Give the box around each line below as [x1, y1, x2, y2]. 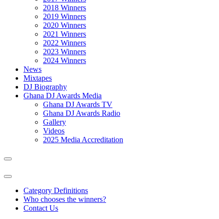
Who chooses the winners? [23, 195, 106, 203]
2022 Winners [43, 39, 86, 47]
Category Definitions [23, 186, 88, 195]
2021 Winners [43, 30, 86, 38]
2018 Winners [43, 3, 86, 12]
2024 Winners [43, 56, 86, 65]
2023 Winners [43, 47, 86, 56]
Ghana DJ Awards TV [43, 100, 112, 109]
